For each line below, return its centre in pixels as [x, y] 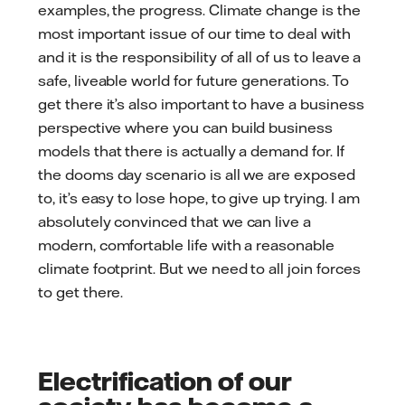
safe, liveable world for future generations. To [193, 81]
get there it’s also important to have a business [201, 104]
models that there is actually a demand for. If [191, 151]
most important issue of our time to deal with [194, 34]
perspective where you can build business [186, 128]
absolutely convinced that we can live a [175, 222]
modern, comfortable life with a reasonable [186, 245]
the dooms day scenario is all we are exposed [197, 175]
